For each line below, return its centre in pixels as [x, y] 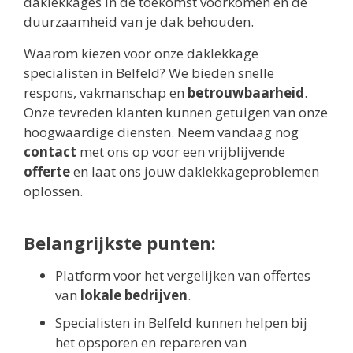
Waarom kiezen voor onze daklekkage [141, 53]
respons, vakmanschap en [106, 92]
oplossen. [53, 191]
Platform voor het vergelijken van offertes [183, 275]
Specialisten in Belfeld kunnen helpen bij [181, 322]
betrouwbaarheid [246, 92]
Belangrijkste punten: [120, 242]
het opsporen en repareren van [151, 342]
